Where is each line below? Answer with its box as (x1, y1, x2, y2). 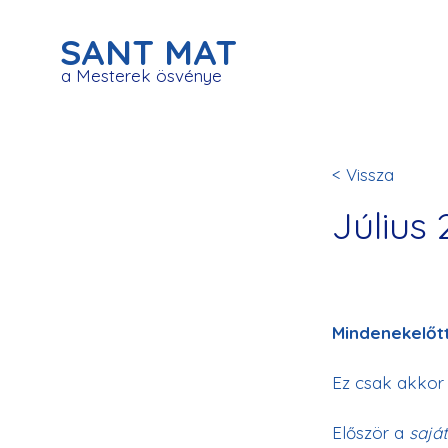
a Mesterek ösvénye (61, 65, 222, 86)
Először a (332, 422, 404, 443)
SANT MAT (60, 30, 237, 74)
